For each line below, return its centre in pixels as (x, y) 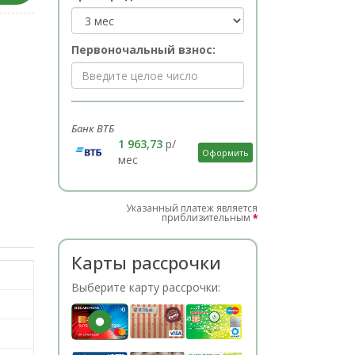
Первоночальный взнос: (144, 50)
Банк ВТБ (93, 128)
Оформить (225, 152)
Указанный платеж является (192, 208)
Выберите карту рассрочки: (146, 287)
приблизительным (208, 218)
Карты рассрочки (147, 262)
